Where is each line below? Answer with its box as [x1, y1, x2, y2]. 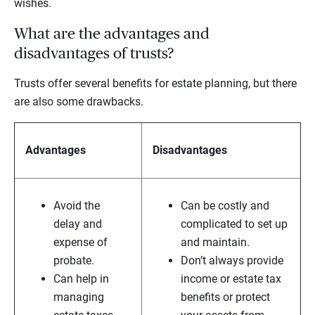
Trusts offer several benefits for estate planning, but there [14, 77, 297, 91]
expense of [53, 236, 108, 250]
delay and [53, 217, 102, 231]
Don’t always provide [181, 254, 283, 268]
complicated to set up [181, 217, 288, 231]
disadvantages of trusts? [14, 46, 174, 62]
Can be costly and [181, 199, 269, 213]
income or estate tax [181, 272, 281, 286]
